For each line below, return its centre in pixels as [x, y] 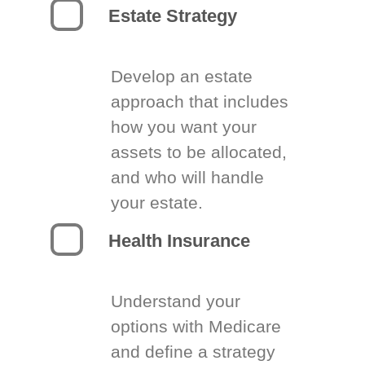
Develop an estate [181, 76]
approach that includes [199, 101]
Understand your [175, 301]
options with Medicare [196, 326]
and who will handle [187, 177]
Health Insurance [179, 241]
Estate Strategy [172, 16]
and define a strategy [193, 352]
